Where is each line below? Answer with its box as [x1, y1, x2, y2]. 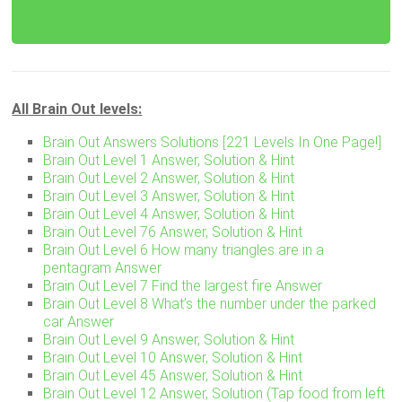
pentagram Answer [43, 259, 162, 277]
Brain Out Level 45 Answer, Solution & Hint [43, 367, 303, 385]
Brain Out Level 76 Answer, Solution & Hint [43, 223, 303, 241]
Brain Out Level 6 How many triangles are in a [43, 241, 325, 259]
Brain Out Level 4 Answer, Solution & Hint [43, 205, 295, 223]
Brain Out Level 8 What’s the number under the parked [43, 295, 377, 313]
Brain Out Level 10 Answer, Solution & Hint [43, 349, 303, 367]
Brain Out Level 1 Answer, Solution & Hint [43, 152, 295, 170]
